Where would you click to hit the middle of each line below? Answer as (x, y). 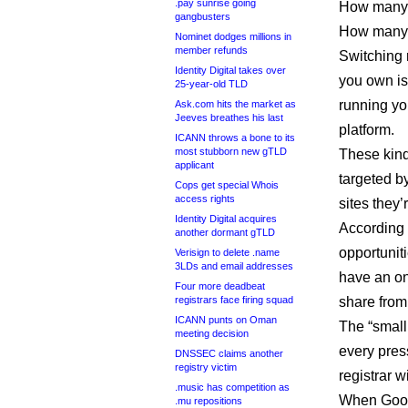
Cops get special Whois (227, 185)
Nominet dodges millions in (233, 36)
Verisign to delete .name (227, 252)
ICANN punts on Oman (226, 320)
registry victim (206, 367)
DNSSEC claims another (229, 353)
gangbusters (203, 16)
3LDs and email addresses (234, 266)
